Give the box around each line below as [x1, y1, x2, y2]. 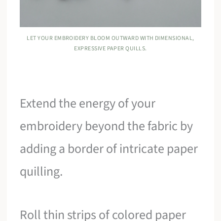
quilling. [20, 162, 63, 181]
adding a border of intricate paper [20, 140, 198, 158]
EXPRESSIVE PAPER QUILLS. [74, 44, 147, 53]
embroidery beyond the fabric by [20, 117, 193, 136]
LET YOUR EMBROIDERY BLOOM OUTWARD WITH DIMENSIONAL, [27, 34, 194, 43]
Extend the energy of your [20, 94, 156, 113]
